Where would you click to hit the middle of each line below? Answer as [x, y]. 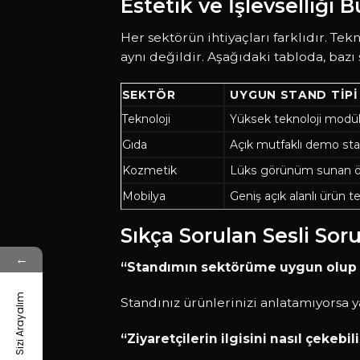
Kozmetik [149, 171]
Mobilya [143, 196]
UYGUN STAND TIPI [294, 95]
